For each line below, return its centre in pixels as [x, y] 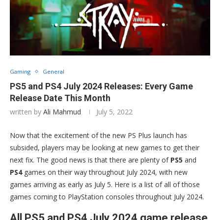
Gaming [20, 72]
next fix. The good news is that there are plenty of [90, 160]
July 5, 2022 [114, 112]
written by [27, 112]
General [54, 72]
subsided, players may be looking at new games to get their [105, 148]
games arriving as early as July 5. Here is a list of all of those [105, 185]
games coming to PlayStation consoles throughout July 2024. [107, 197]
